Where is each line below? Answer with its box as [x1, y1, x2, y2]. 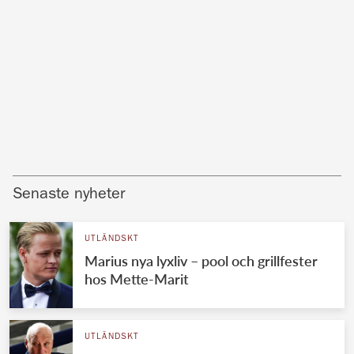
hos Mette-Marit [84, 269, 189, 288]
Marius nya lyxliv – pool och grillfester [84, 251, 318, 269]
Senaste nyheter [13, 186, 125, 203]
